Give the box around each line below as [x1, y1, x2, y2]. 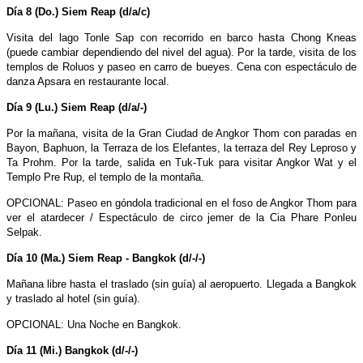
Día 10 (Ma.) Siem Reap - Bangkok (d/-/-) [6, 251, 205, 264]
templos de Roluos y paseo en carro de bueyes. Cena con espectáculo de [6, 60, 357, 73]
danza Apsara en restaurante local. [6, 75, 169, 88]
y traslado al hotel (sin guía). [6, 292, 140, 305]
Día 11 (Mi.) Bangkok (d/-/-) [6, 344, 138, 357]
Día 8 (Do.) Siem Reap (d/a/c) [6, 5, 150, 18]
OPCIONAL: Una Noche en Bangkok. [6, 318, 181, 331]
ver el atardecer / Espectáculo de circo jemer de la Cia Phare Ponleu [6, 211, 357, 224]
